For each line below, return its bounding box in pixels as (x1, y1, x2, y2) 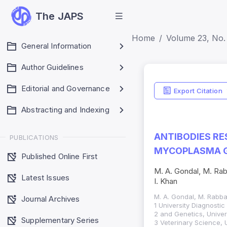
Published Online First (21, 151, 98, 161)
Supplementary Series (21, 215, 99, 225)
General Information (21, 41, 92, 51)
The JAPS (35, 10, 84, 22)
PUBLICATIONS (10, 133, 59, 141)
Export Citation (173, 86, 222, 95)
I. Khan (154, 176, 177, 186)
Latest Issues (21, 172, 70, 182)
